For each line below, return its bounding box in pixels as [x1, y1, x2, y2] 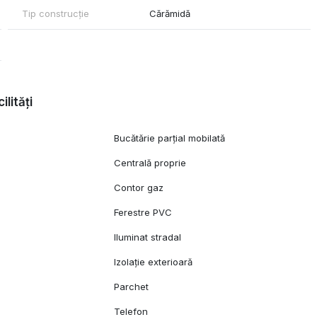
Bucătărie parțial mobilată [114, 132, 226, 144]
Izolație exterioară [114, 256, 193, 268]
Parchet [114, 281, 149, 293]
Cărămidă [149, 8, 191, 20]
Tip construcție [21, 8, 89, 20]
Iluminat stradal [114, 231, 182, 243]
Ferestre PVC [114, 207, 173, 219]
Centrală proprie [114, 157, 187, 169]
